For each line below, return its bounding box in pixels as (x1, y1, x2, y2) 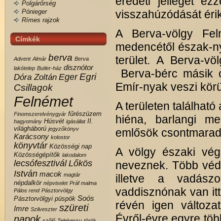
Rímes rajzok (22, 16, 60, 24)
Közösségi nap (49, 143, 92, 150)
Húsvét (44, 117, 64, 125)
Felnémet (14, 93, 73, 110)
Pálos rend (14, 187, 39, 193)
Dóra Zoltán (14, 73, 57, 82)
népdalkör (14, 179, 41, 186)
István (14, 169, 37, 179)
